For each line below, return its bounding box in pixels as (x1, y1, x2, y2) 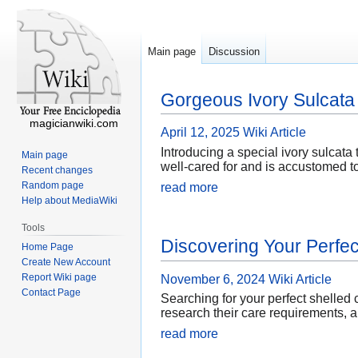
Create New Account (22, 256, 111, 268)
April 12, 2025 (161, 125, 240, 140)
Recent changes (22, 164, 93, 176)
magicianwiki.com (29, 117, 118, 129)
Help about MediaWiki (22, 194, 118, 206)
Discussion (209, 46, 260, 58)
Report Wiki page (22, 271, 97, 283)
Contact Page (22, 286, 82, 298)
